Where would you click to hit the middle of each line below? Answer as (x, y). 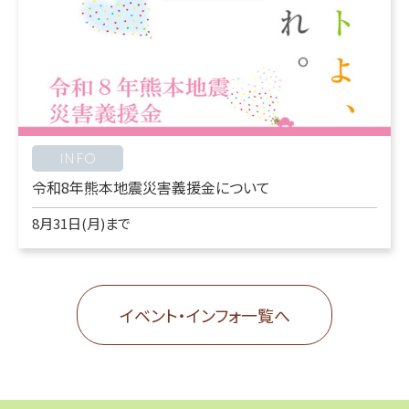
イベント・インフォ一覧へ (204, 315)
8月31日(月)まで (81, 224)
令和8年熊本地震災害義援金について (151, 188)
